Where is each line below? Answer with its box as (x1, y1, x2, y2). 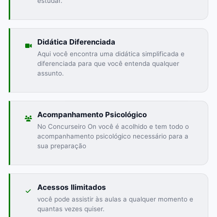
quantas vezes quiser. (37, 204, 105, 213)
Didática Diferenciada (37, 37, 115, 46)
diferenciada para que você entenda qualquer (37, 59, 179, 67)
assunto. (37, 69, 64, 77)
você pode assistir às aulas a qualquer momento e (37, 195, 193, 203)
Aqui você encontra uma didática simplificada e (37, 49, 185, 58)
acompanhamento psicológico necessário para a (37, 132, 188, 140)
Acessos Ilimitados (37, 182, 106, 192)
